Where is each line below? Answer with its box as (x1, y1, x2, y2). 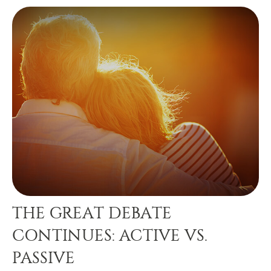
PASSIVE (12, 247, 75, 267)
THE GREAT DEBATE (12, 203, 172, 223)
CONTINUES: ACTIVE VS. (12, 225, 207, 245)
